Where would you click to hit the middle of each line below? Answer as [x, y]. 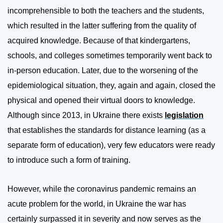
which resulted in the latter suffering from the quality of [102, 26]
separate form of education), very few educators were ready [111, 145]
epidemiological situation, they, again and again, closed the [111, 85]
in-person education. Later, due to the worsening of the [103, 70]
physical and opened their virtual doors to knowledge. [101, 100]
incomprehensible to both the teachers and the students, [106, 11]
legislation [184, 115]
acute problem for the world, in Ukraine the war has [97, 204]
